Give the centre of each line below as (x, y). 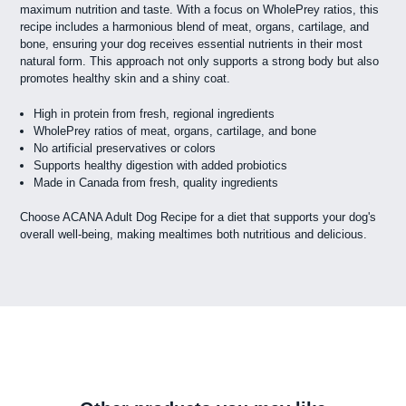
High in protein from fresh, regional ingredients (155, 113)
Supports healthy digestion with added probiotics (161, 165)
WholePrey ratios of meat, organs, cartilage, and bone (175, 130)
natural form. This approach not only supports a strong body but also (200, 62)
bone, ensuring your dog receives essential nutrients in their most (192, 44)
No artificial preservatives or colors (125, 148)
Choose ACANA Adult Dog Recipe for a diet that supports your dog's (198, 217)
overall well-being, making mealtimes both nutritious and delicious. (194, 235)
